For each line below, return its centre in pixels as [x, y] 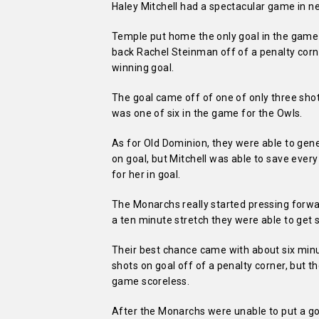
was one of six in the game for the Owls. [207, 114]
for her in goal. [146, 175]
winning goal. [143, 68]
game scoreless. [151, 282]
